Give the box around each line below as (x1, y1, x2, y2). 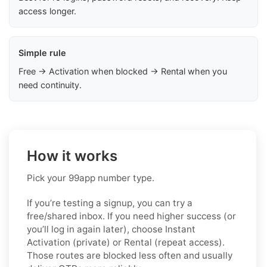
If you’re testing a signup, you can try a (27, 197, 193, 209)
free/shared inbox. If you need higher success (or (27, 210, 236, 222)
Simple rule (18, 47, 66, 58)
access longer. (18, 5, 76, 16)
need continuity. (18, 79, 82, 90)
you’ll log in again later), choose (27, 223, 165, 235)
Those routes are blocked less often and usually (27, 249, 232, 261)
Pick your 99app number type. (27, 172, 154, 184)
